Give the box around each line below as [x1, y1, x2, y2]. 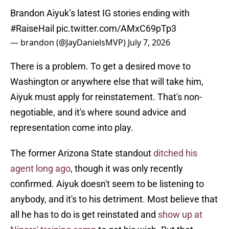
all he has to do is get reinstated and [10, 209, 158, 220]
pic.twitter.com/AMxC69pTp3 [56, 23, 176, 34]
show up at [158, 209, 202, 220]
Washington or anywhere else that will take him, [10, 76, 203, 87]
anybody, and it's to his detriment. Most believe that [10, 194, 218, 205]
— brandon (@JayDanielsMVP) [10, 37, 128, 49]
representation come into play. [10, 122, 133, 133]
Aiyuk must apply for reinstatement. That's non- [10, 91, 202, 103]
